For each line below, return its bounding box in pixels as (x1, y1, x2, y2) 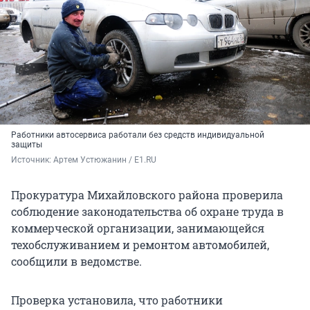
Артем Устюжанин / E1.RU (53, 154, 156, 165)
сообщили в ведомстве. (11, 253, 142, 268)
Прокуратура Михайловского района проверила (11, 187, 283, 202)
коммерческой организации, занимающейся (11, 220, 264, 235)
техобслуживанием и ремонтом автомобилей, (11, 237, 269, 252)
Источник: (11, 154, 53, 165)
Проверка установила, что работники (11, 292, 223, 307)
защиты (11, 139, 42, 149)
